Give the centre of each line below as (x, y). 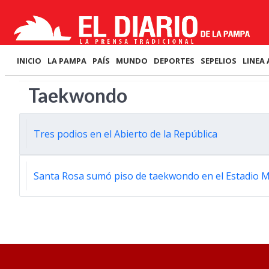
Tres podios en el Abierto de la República (125, 134)
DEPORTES (174, 61)
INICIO (29, 61)
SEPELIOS (219, 61)
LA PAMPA (67, 61)
